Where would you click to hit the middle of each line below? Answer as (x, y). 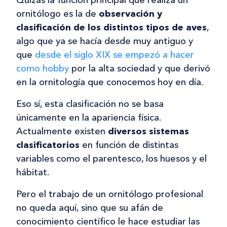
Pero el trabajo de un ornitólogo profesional (110, 194)
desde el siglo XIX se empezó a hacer (115, 55)
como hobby (43, 69)
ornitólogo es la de (58, 14)
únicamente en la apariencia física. (88, 118)
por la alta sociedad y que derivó (140, 69)
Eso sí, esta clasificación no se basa (90, 104)
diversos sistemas (148, 131)
